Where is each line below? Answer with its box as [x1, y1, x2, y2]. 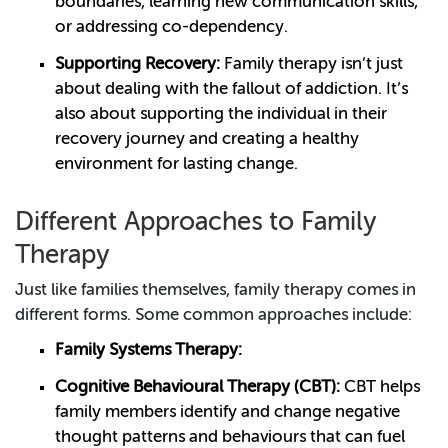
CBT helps [340, 379, 420, 397]
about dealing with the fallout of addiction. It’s [55, 81, 408, 99]
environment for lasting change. [55, 156, 298, 174]
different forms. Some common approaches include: [15, 307, 412, 325]
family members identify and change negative [55, 404, 400, 422]
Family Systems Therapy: [55, 342, 242, 360]
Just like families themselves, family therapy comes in [15, 282, 416, 300]
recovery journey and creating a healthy [55, 131, 359, 149]
